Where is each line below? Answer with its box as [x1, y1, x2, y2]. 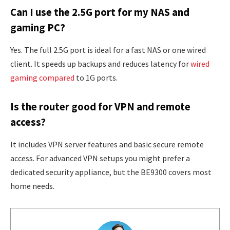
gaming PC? [10, 21, 65, 34]
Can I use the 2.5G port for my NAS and [10, 5, 189, 19]
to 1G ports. [74, 72, 118, 83]
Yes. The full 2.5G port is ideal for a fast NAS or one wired [10, 44, 206, 55]
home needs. [10, 180, 54, 191]
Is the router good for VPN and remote [10, 100, 190, 113]
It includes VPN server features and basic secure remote [10, 139, 204, 149]
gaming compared [10, 72, 74, 83]
